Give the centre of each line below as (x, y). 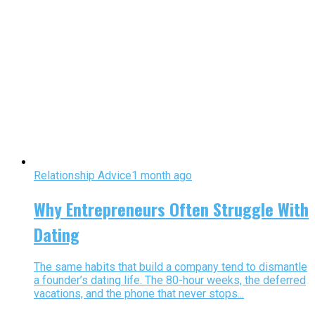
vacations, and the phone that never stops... (139, 294)
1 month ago (162, 175)
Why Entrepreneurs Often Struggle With (171, 208)
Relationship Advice (83, 175)
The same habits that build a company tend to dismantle (171, 267)
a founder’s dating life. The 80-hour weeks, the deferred (170, 281)
